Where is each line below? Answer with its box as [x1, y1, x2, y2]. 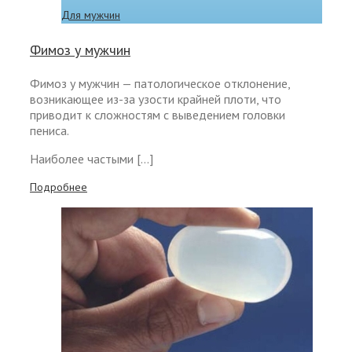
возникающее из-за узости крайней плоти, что [30, 91, 281, 108]
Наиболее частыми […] [30, 151, 153, 167]
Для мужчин [61, 7, 120, 22]
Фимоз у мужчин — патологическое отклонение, [30, 75, 290, 92]
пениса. [30, 123, 69, 139]
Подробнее [30, 180, 87, 195]
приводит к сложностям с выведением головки [30, 107, 285, 123]
